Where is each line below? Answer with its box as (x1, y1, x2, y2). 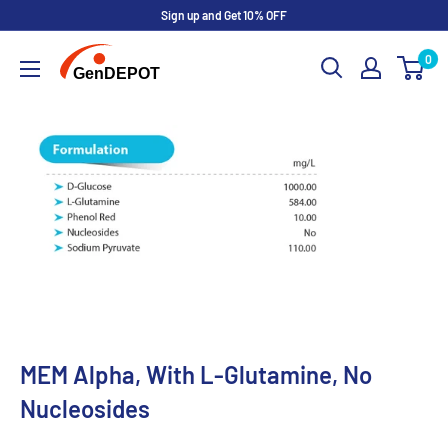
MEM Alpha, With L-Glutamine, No (20, 360, 372, 390)
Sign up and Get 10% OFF (161, 8, 287, 22)
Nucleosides (20, 394, 150, 424)
